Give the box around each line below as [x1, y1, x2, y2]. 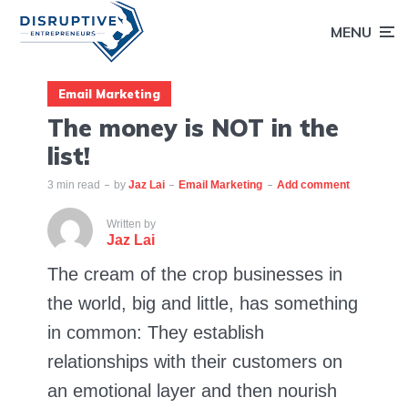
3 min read [47, 178, 100, 191]
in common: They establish [47, 321, 264, 342]
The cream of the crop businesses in [47, 263, 342, 284]
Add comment [277, 178, 350, 191]
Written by [107, 217, 156, 230]
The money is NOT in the [47, 112, 339, 143]
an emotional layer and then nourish [47, 380, 337, 401]
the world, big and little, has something [47, 292, 358, 313]
